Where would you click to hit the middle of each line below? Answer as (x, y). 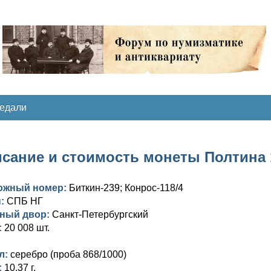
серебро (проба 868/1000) (68, 254)
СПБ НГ (25, 201)
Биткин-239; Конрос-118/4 (126, 188)
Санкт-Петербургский (100, 214)
